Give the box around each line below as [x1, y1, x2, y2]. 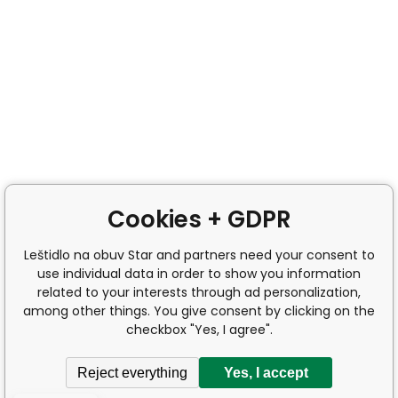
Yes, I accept [223, 364, 308, 380]
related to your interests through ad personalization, [37, 283, 361, 301]
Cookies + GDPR [107, 203, 291, 235]
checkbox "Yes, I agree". [125, 321, 273, 338]
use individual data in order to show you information [37, 265, 361, 283]
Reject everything [77, 364, 187, 380]
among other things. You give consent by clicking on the [23, 302, 375, 320]
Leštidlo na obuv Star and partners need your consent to [23, 246, 375, 264]
